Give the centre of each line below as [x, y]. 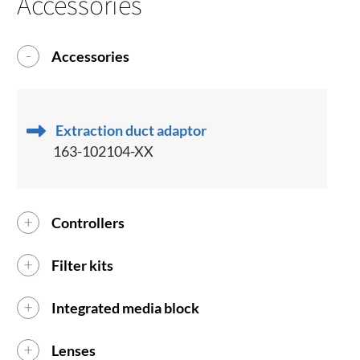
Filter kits [83, 266]
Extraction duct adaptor [131, 131]
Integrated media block [126, 308]
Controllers [88, 223]
